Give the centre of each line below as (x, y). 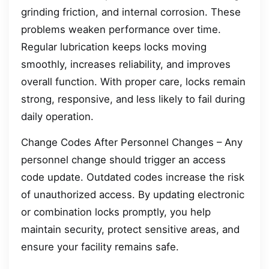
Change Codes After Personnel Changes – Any (132, 143)
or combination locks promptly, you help (116, 212)
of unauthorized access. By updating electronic (133, 195)
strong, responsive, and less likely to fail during (133, 99)
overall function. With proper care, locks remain (133, 81)
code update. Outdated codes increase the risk (133, 177)
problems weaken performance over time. (121, 29)
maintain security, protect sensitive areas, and (130, 230)
